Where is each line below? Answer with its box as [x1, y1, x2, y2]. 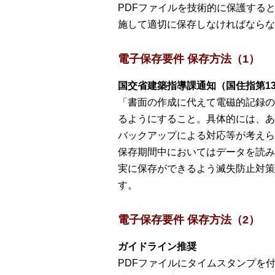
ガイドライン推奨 [118, 241, 196, 252]
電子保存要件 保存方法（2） [118, 214, 260, 226]
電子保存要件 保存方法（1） [118, 53, 260, 65]
